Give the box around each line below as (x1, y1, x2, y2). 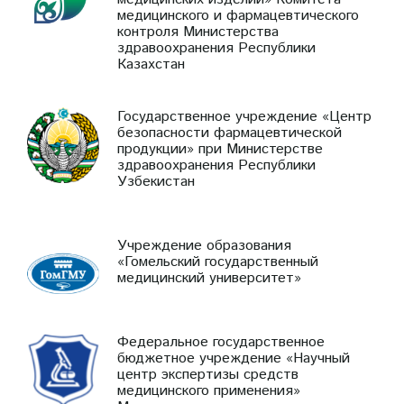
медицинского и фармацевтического (117, 5, 359, 26)
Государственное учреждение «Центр (117, 106, 372, 127)
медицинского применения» (117, 380, 300, 401)
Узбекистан (117, 170, 195, 192)
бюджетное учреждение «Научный (117, 347, 350, 369)
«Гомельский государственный (117, 251, 318, 272)
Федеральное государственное (117, 331, 325, 353)
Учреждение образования (117, 234, 291, 256)
